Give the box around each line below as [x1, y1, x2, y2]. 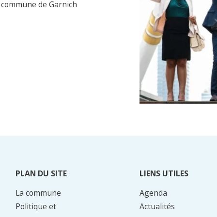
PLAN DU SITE [15, 168, 67, 179]
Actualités [139, 201, 175, 212]
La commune [15, 187, 61, 198]
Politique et [15, 201, 56, 212]
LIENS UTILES [139, 168, 189, 179]
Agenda [139, 187, 168, 198]
